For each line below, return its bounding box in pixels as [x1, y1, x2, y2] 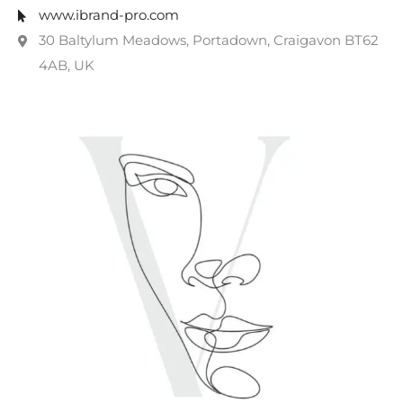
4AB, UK [38, 57, 94, 74]
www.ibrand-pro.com [38, 6, 179, 23]
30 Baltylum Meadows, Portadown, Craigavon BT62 [38, 31, 379, 49]
